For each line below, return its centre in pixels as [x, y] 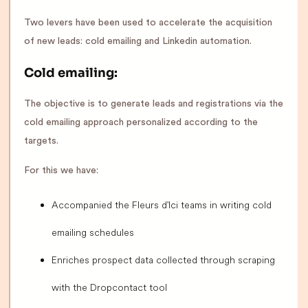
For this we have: [61, 171]
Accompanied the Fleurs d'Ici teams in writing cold [162, 205]
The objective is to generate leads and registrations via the [154, 104]
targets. [41, 141]
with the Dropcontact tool [109, 288]
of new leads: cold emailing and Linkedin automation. [138, 42]
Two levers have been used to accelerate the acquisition [148, 23]
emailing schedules [93, 233]
